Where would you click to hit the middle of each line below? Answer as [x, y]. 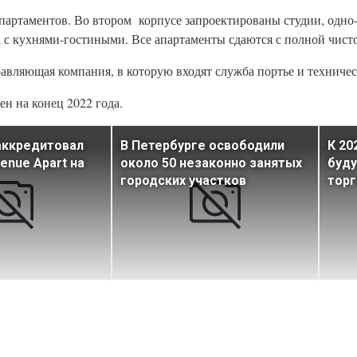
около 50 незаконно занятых [211, 163]
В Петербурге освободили [202, 146]
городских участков [183, 181]
